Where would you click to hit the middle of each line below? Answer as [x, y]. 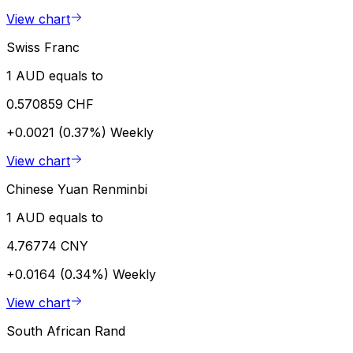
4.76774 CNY [47, 245]
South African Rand [66, 331]
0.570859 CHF [50, 104]
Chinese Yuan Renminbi [77, 189]
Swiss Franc [43, 47]
